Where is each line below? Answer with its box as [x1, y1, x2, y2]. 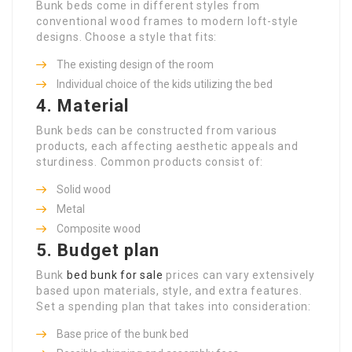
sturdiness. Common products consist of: [36, 155, 264, 168]
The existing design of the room [57, 57, 214, 71]
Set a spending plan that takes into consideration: [36, 299, 311, 313]
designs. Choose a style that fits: [36, 30, 218, 43]
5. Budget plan [36, 240, 160, 260]
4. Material [36, 95, 130, 115]
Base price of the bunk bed [57, 327, 189, 340]
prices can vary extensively [163, 268, 316, 281]
